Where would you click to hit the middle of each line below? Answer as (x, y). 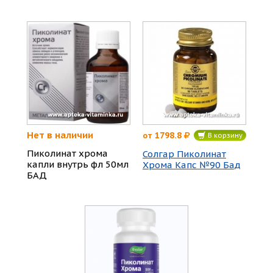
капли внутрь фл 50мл (78, 164)
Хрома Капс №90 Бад (192, 165)
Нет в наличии (60, 135)
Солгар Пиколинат (184, 154)
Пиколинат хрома (67, 153)
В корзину (224, 136)
